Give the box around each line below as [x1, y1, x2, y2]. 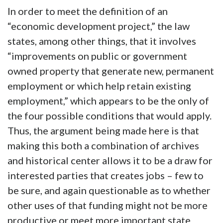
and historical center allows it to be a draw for [7, 154, 213, 167]
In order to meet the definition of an [7, 5, 168, 17]
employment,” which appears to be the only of [7, 95, 209, 107]
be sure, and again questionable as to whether [7, 184, 211, 197]
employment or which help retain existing [7, 80, 191, 92]
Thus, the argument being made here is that [7, 124, 199, 137]
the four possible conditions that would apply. [7, 110, 212, 122]
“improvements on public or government [7, 50, 187, 62]
